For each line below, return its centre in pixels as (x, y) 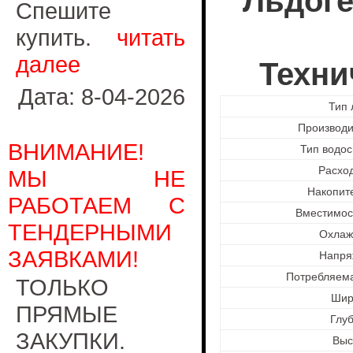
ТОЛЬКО (62, 287)
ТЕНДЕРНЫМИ (90, 232)
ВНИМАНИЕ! (76, 152)
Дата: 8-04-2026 (102, 97)
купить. (66, 37)
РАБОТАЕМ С (97, 205)
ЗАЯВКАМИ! (73, 259)
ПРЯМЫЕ (67, 314)
